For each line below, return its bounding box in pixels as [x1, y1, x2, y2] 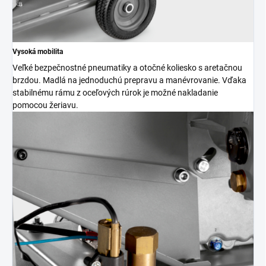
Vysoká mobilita [12, 47, 63, 56]
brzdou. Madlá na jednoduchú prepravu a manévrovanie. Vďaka [12, 75, 246, 85]
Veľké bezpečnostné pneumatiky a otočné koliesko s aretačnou [12, 62, 242, 72]
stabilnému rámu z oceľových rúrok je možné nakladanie [12, 87, 218, 97]
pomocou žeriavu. [12, 100, 78, 110]
